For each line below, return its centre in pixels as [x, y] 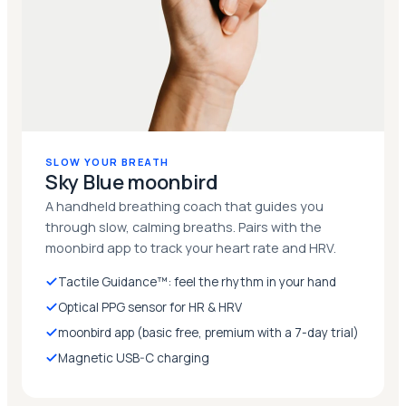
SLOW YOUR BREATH [107, 161]
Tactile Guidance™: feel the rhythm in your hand [197, 281]
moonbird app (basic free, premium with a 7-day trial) [208, 332]
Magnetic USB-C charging [134, 358]
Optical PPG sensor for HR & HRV [150, 307]
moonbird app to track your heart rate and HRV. [191, 247]
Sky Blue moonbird [132, 182]
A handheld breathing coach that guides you [184, 206]
